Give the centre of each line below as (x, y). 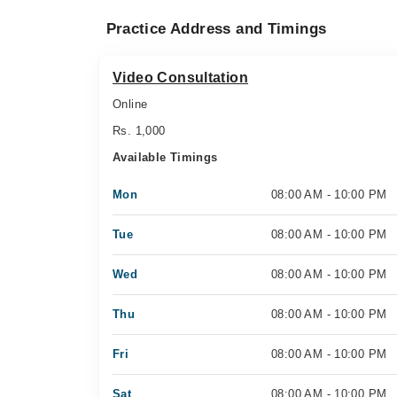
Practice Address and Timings (216, 29)
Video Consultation (181, 78)
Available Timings (165, 157)
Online (130, 104)
